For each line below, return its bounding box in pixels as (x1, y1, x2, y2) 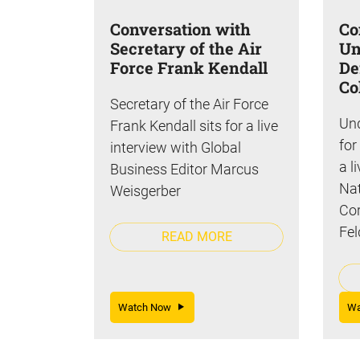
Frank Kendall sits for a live (110, 117, 278, 134)
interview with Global (110, 138, 241, 156)
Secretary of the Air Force (110, 95, 268, 112)
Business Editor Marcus (110, 160, 259, 178)
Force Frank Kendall (110, 56, 268, 78)
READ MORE (161, 228, 232, 244)
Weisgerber (110, 182, 181, 199)
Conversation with (110, 18, 251, 39)
